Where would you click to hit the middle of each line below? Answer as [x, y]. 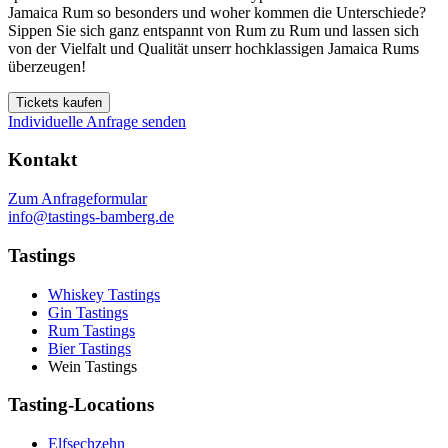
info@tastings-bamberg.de [91, 217]
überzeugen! [47, 66]
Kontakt [42, 160]
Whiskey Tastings [104, 294]
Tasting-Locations [81, 405]
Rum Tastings [91, 330]
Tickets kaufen [59, 102]
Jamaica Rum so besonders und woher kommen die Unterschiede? [217, 12]
